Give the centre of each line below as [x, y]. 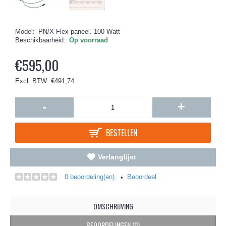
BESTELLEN [122, 133]
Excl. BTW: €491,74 [45, 81]
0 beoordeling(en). [91, 177]
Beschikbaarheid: [40, 40]
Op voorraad [89, 40]
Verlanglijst [117, 157]
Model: [25, 32]
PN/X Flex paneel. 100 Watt [79, 32]
